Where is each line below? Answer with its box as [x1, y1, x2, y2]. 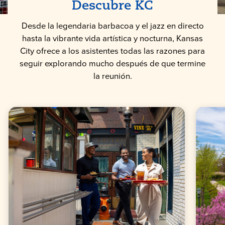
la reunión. [93, 70, 132, 83]
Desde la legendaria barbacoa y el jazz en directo [21, 20, 204, 33]
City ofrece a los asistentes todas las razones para [20, 45, 205, 58]
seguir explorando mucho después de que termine [20, 57, 205, 70]
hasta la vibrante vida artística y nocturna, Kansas [22, 32, 203, 45]
